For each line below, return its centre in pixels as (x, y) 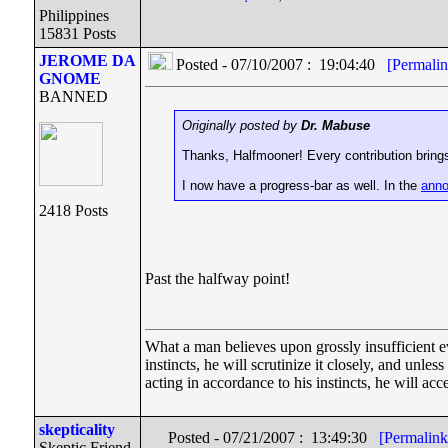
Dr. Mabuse (335, 125)
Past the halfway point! (217, 278)
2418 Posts (73, 210)
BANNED (73, 96)
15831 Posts (77, 33)
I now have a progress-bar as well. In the (301, 185)
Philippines (74, 15)
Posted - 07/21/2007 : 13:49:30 (273, 437)
